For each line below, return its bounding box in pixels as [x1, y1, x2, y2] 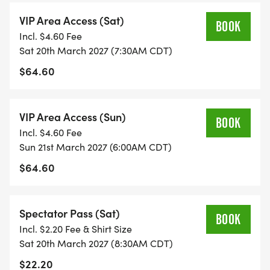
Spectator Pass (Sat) [19, 206, 120, 221]
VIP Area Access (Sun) [19, 109, 126, 125]
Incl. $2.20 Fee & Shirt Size [19, 222, 132, 236]
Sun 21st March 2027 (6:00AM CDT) [19, 140, 172, 154]
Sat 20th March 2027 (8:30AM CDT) [19, 237, 173, 250]
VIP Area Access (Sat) [19, 13, 124, 28]
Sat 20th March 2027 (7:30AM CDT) [19, 44, 172, 57]
